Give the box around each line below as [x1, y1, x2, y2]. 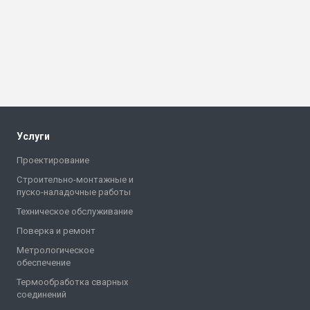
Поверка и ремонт [17, 226, 95, 237]
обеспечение [17, 257, 71, 268]
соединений [17, 289, 66, 300]
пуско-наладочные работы [17, 187, 131, 198]
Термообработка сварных [17, 277, 128, 288]
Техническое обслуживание [17, 206, 133, 217]
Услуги [17, 131, 50, 143]
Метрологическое [17, 245, 94, 256]
